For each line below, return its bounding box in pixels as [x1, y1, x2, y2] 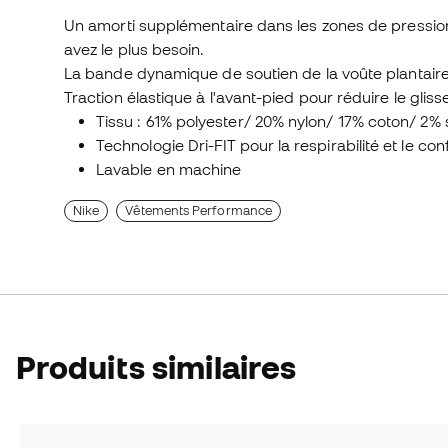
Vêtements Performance [125, 203, 273, 219]
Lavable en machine [96, 160, 242, 179]
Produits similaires [16, 350, 297, 386]
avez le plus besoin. [64, 40, 205, 59]
